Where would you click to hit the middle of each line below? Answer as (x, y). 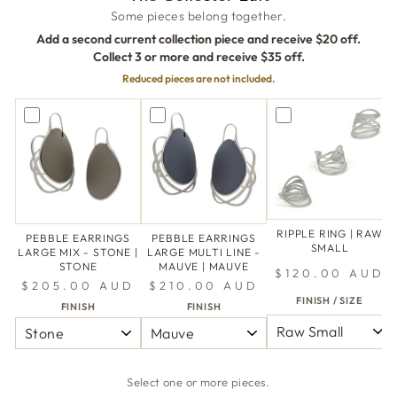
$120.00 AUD (330, 272)
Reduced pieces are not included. (198, 79)
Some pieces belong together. (198, 16)
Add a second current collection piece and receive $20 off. (198, 39)
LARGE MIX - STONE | (78, 253)
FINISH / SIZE (330, 301)
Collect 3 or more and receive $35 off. (198, 57)
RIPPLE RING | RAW (330, 233)
